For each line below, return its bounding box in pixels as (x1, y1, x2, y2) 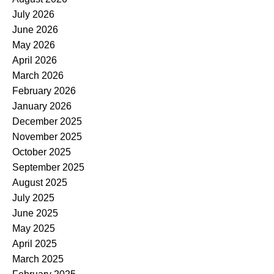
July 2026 (12, 9, 54, 20)
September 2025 (12, 161, 84, 172)
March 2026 (12, 70, 64, 81)
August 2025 (12, 177, 67, 188)
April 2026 (12, 54, 57, 65)
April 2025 (12, 238, 57, 249)
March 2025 (12, 253, 64, 264)
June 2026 (12, 24, 58, 35)
